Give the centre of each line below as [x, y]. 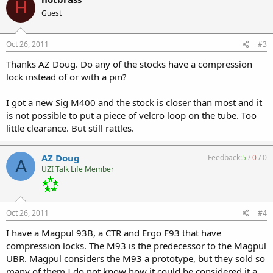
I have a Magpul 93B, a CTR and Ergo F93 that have [114, 233]
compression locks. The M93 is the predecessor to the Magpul [136, 246]
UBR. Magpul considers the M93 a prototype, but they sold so [136, 258]
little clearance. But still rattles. [70, 128]
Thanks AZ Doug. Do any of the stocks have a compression [129, 64]
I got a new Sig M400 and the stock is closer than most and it [134, 102]
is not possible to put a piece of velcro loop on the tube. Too [131, 115]
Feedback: [225, 158]
